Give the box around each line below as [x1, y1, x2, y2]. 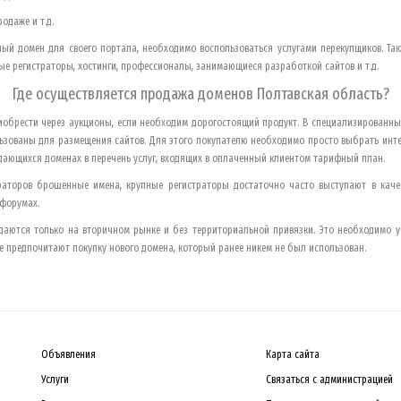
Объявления [41, 347, 96, 361]
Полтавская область [256, 83, 383, 104]
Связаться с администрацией [265, 372, 393, 386]
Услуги [41, 372, 69, 386]
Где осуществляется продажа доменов [12, 83, 257, 104]
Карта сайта [265, 347, 320, 361]
